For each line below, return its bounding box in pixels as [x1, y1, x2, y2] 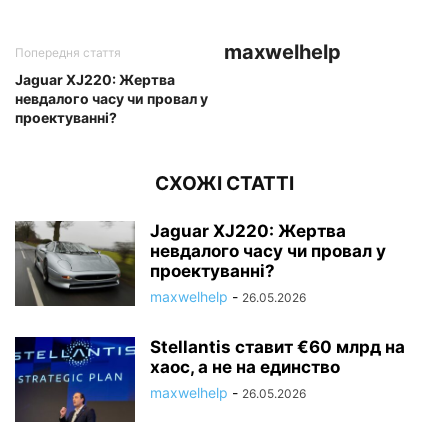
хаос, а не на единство [150, 357, 340, 378]
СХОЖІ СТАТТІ [154, 172, 294, 196]
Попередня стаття [15, 45, 121, 61]
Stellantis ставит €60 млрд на [150, 337, 405, 358]
